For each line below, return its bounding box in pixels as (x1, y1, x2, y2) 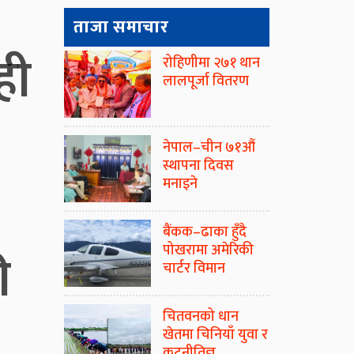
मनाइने (163, 172, 198, 197)
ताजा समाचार (73, 13, 169, 43)
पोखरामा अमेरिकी (163, 239, 254, 263)
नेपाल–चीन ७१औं (163, 136, 255, 160)
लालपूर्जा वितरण (163, 70, 249, 94)
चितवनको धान (163, 305, 239, 330)
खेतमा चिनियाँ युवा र (163, 323, 268, 348)
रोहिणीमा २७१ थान (163, 51, 260, 76)
